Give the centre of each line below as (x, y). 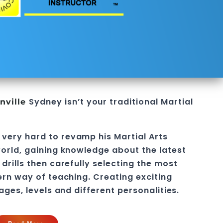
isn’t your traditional (110, 102)
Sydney (46, 102)
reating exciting (136, 177)
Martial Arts (141, 137)
